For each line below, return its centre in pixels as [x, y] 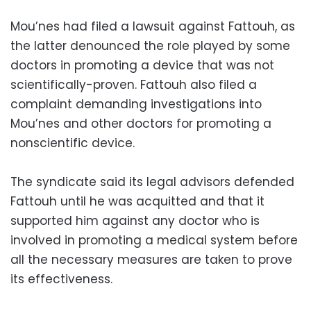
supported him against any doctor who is [135, 220]
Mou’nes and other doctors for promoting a [141, 123]
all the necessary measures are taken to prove [151, 259]
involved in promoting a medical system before [154, 240]
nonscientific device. [73, 143]
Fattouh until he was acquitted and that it [137, 201]
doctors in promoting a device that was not [142, 65]
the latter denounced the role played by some [150, 45]
